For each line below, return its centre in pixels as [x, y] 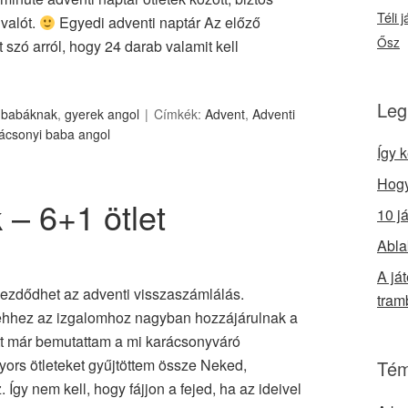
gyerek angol [102, 114]
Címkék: [179, 114]
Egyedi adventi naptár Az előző [158, 22]
